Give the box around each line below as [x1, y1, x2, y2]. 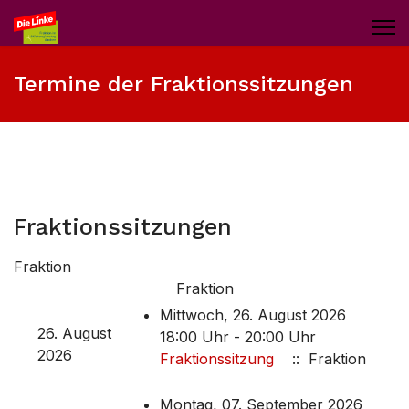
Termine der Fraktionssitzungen [14, 71, 353, 97]
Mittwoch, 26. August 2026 [160, 306, 346, 324]
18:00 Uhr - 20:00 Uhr [160, 328, 316, 346]
